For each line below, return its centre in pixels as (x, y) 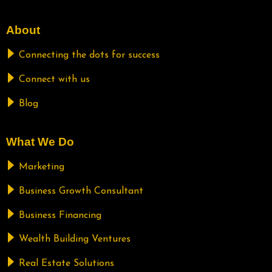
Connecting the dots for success (89, 56)
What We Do (40, 142)
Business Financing (60, 215)
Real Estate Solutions (66, 263)
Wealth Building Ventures (75, 240)
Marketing (42, 167)
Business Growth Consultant (81, 192)
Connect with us (54, 80)
